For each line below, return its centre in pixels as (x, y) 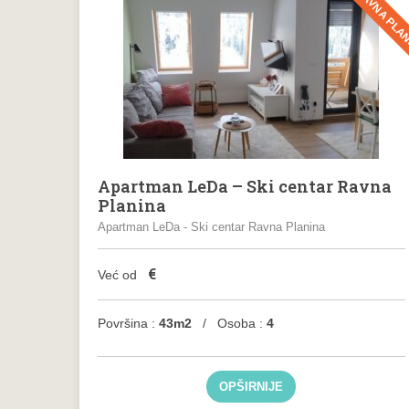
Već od (119, 275)
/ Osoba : (229, 323)
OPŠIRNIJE (252, 387)
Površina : (126, 323)
